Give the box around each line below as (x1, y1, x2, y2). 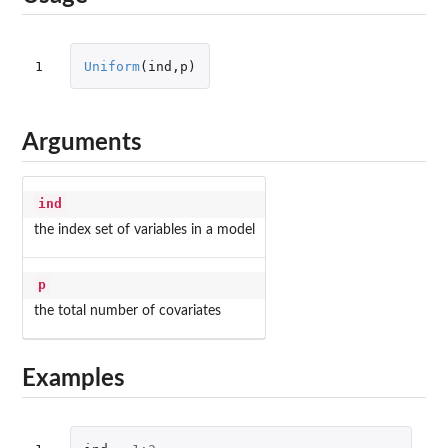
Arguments (22, 130, 142, 155)
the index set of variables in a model (33, 223, 255, 238)
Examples (22, 367, 125, 392)
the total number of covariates (33, 304, 221, 319)
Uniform (83, 58, 140, 74)
